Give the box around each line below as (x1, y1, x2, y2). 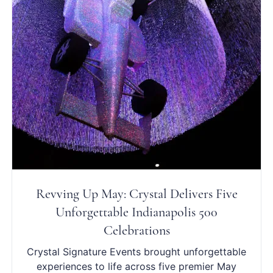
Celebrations (103, 222, 170, 238)
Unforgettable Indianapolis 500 (55, 204, 218, 220)
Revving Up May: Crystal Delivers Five (35, 185, 238, 202)
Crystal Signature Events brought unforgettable (27, 245, 246, 258)
